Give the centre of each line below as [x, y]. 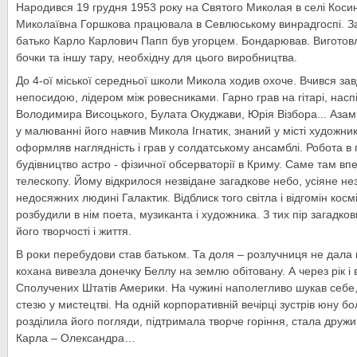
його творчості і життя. [74, 231]
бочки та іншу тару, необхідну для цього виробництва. [157, 57]
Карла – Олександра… [76, 338]
